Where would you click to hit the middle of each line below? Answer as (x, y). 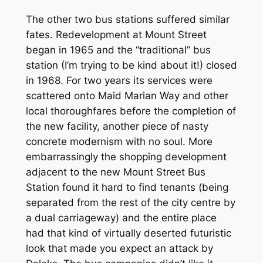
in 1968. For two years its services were (119, 81)
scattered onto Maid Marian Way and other (127, 96)
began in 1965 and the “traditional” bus (118, 50)
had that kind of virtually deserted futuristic (128, 233)
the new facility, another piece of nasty (117, 127)
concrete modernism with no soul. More (119, 142)
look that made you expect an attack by (119, 249)
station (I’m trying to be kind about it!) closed (131, 65)
